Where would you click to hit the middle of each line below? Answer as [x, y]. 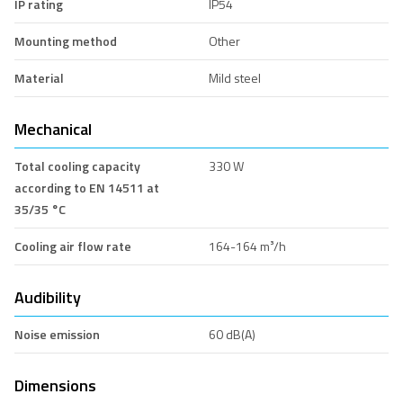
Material [39, 77]
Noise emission [57, 334]
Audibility [48, 297]
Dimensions [55, 385]
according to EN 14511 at [87, 187]
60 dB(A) [232, 334]
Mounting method [66, 40]
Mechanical [53, 129]
